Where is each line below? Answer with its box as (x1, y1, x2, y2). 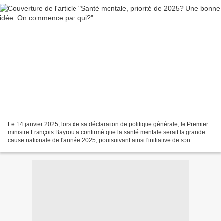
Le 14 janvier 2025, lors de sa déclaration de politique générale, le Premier (8, 120, 208, 128)
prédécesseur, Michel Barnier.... (8, 144, 92, 151)
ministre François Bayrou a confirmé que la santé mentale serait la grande (8, 128, 205, 136)
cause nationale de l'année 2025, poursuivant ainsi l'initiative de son (8, 136, 190, 144)
